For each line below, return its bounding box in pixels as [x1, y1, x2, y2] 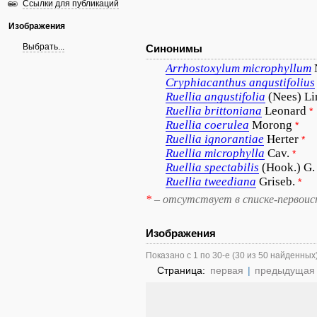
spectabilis [204, 161, 259, 174]
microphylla [204, 146, 265, 160]
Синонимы [146, 42, 202, 54]
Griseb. [259, 175, 295, 188]
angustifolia [204, 90, 265, 103]
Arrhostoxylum [166, 62, 240, 75]
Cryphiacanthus [166, 76, 246, 89]
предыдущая [255, 265, 315, 276]
